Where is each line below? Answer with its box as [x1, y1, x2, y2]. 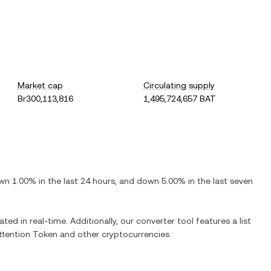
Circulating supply [143, 80, 215, 90]
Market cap [17, 80, 63, 90]
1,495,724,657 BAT [143, 94, 217, 103]
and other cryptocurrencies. [57, 229, 171, 239]
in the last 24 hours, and [36, 176, 137, 186]
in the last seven [186, 176, 253, 186]
